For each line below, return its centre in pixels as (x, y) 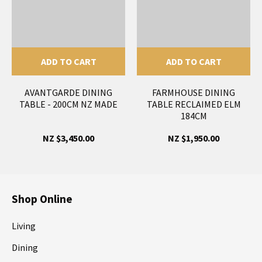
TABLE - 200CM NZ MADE (68, 104)
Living (24, 225)
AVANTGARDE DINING (68, 92)
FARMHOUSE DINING (194, 92)
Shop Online (42, 199)
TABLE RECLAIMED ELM (194, 104)
